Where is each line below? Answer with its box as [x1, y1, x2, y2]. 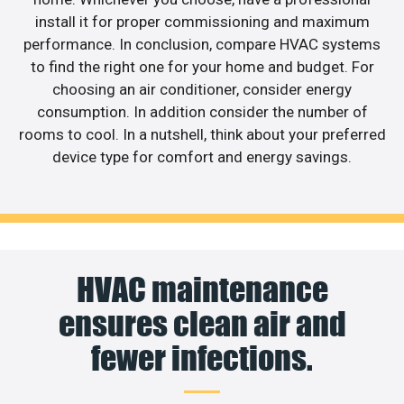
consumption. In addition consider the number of [36, 102, 368, 121]
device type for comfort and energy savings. [52, 147, 352, 166]
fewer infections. [91, 338, 313, 379]
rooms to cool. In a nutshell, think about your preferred [18, 124, 386, 143]
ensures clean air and [58, 304, 346, 344]
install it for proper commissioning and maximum [34, 12, 370, 31]
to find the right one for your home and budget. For [30, 57, 374, 76]
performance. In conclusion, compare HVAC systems [23, 34, 381, 53]
